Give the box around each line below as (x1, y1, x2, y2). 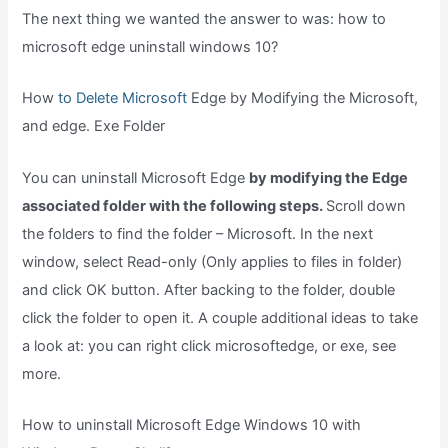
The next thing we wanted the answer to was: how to (22, 9, 387, 28)
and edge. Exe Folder (22, 117, 166, 136)
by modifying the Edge (249, 168, 409, 187)
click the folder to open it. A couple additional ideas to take (22, 308, 419, 327)
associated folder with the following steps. (22, 196, 327, 215)
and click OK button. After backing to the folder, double (22, 280, 396, 299)
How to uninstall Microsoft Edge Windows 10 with (22, 415, 362, 434)
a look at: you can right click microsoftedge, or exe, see (22, 336, 397, 355)
